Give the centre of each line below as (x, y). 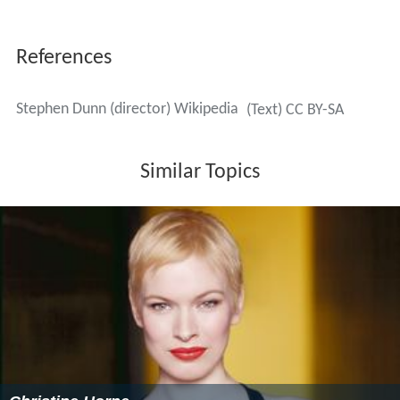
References (63, 58)
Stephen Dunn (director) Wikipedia (127, 109)
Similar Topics (200, 172)
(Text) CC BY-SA (295, 110)
